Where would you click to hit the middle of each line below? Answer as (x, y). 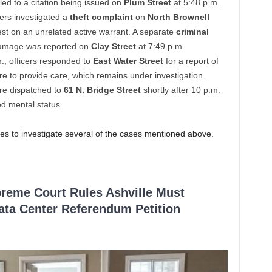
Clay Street (113, 46)
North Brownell (178, 17)
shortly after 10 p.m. (180, 90)
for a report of (191, 61)
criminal (192, 32)
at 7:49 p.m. (160, 46)
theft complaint (101, 17)
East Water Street (128, 61)
